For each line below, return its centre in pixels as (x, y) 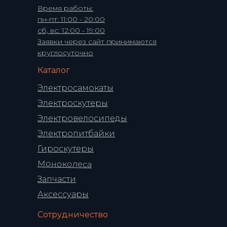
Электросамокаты (75, 88)
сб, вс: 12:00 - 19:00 (71, 30)
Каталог (54, 70)
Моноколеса (65, 164)
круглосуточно (65, 52)
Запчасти (57, 179)
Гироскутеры (66, 148)
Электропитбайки (76, 133)
